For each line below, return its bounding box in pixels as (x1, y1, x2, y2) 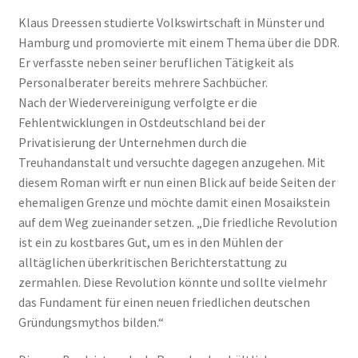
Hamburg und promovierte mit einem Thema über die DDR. (18, 34, 340, 50)
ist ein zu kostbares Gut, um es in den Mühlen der (18, 233, 283, 250)
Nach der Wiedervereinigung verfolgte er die (18, 93, 257, 110)
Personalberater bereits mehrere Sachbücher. (18, 74, 268, 90)
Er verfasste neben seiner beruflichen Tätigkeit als (18, 54, 294, 70)
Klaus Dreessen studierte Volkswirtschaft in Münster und (18, 14, 324, 30)
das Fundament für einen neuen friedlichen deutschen (18, 293, 310, 310)
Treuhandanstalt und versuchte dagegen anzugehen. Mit (18, 153, 325, 170)
